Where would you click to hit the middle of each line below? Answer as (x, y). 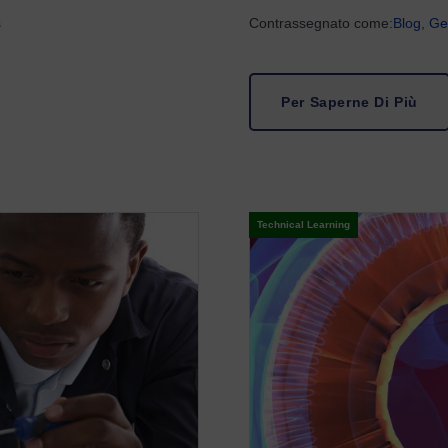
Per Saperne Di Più (350, 102)
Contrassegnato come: (321, 23)
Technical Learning (304, 224)
